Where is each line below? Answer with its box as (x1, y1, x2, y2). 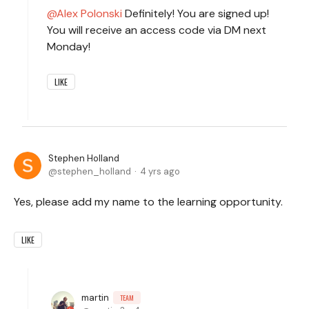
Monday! (47, 39, 90, 54)
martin (81, 291, 109, 303)
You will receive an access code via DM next (47, 22, 266, 37)
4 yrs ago (140, 165, 180, 177)
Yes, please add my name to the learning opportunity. (14, 194, 283, 209)
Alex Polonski (57, 6, 122, 21)
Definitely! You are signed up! (122, 6, 269, 21)
